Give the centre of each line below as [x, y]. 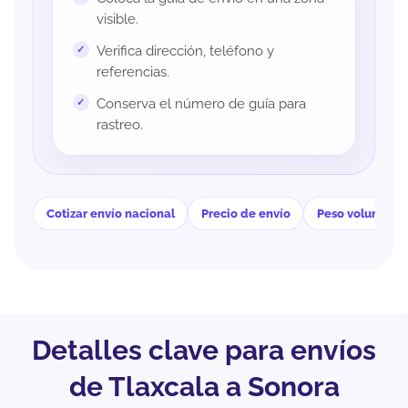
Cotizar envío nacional [110, 214]
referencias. [133, 71]
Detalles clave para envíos [204, 351]
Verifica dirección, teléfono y [185, 51]
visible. [117, 19]
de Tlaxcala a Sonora [204, 387]
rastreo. [119, 124]
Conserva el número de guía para [201, 103]
